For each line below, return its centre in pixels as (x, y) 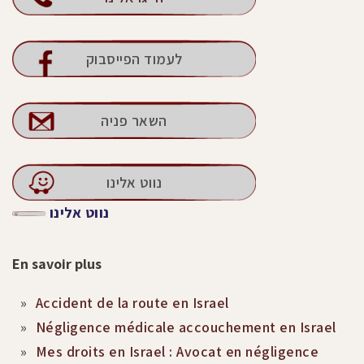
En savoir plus (57, 263)
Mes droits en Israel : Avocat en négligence (177, 351)
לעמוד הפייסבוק (134, 58)
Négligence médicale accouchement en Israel (186, 327)
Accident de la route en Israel (132, 302)
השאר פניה (134, 120)
